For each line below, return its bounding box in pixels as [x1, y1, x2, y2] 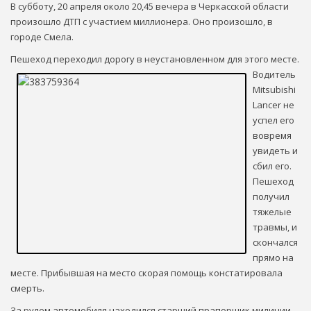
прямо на [253, 251, 294, 264]
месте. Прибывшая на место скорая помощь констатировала [10, 266, 283, 279]
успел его [253, 113, 294, 126]
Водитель [253, 67, 296, 81]
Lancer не [253, 98, 294, 111]
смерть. [10, 281, 44, 294]
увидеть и [253, 144, 298, 157]
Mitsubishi [253, 83, 296, 96]
